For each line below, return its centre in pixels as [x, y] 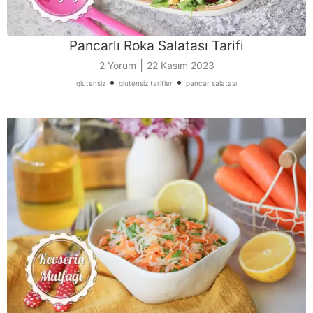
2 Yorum [117, 66]
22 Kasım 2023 [180, 66]
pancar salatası [211, 83]
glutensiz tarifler [146, 83]
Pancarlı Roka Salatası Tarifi [156, 46]
